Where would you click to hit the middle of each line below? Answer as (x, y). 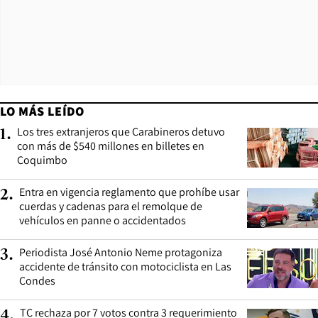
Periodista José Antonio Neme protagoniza (121, 252)
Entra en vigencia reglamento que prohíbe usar (129, 192)
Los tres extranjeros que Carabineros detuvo (121, 131)
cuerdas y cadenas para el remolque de (111, 206)
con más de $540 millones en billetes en (111, 146)
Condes (37, 280)
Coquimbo (42, 160)
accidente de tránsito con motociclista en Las (125, 266)
